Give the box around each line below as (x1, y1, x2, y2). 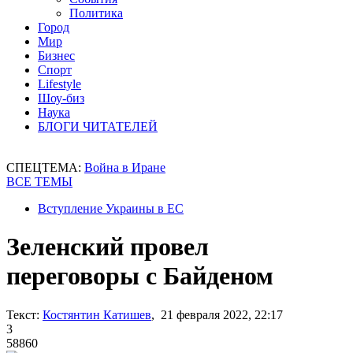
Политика (69, 6, 123, 20)
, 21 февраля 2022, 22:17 (151, 307, 283, 321)
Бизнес (38, 49, 75, 62)
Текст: (6, 307, 39, 321)
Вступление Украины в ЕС (38, 202, 184, 215)
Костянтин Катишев (43, 307, 151, 321)
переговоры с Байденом (6, 262, 273, 291)
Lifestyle (38, 77, 81, 91)
